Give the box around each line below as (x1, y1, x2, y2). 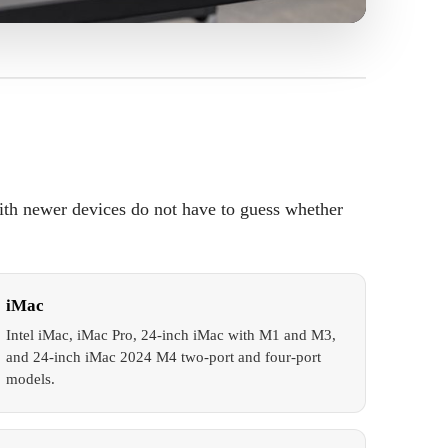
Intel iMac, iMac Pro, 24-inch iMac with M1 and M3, (6, 326, 337, 343)
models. (6, 370, 56, 387)
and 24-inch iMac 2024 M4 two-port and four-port (6, 348, 322, 365)
